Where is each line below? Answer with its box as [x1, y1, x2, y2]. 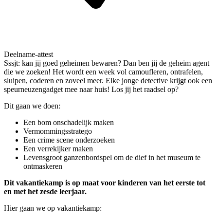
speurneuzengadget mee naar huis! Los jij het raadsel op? [4, 85, 179, 93]
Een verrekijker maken [23, 144, 93, 153]
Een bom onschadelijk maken [23, 118, 114, 127]
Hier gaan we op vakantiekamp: [4, 203, 102, 212]
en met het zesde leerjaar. [4, 187, 87, 196]
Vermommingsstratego [23, 127, 92, 135]
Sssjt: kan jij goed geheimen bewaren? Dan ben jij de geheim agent [4, 58, 209, 67]
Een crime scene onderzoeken [23, 135, 115, 144]
